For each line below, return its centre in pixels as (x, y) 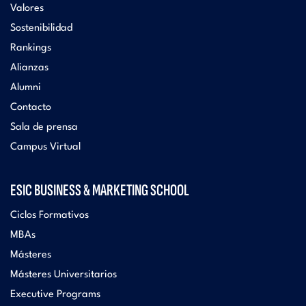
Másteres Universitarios (64, 275)
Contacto (31, 107)
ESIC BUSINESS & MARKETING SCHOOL (100, 190)
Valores (27, 8)
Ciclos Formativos (50, 215)
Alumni (26, 87)
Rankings (31, 48)
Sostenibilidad (41, 28)
